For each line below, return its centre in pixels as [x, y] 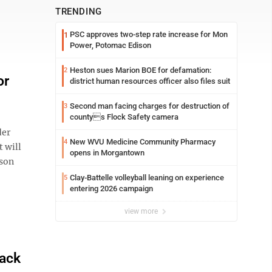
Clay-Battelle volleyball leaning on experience [147, 178]
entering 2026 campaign [111, 189]
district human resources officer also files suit [150, 81]
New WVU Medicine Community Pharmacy [143, 142]
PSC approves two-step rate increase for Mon [149, 34]
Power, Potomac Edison [110, 45]
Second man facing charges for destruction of [150, 106]
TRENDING [79, 12]
